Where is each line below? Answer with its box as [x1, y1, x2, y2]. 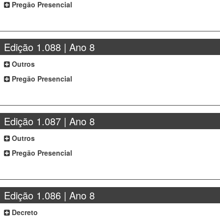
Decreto [10, 207, 38, 217]
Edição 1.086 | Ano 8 [4, 188, 95, 202]
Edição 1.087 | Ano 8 [4, 114, 95, 128]
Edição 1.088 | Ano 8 [4, 40, 95, 54]
